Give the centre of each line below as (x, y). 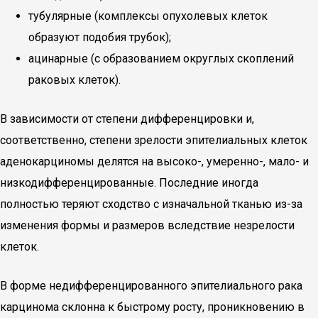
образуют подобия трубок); (100, 37)
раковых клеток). (75, 80)
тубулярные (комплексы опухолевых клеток (148, 16)
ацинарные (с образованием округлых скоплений (161, 59)
